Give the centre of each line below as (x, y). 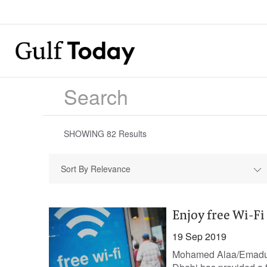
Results (131, 133)
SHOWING (85, 133)
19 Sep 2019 (199, 236)
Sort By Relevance (96, 169)
